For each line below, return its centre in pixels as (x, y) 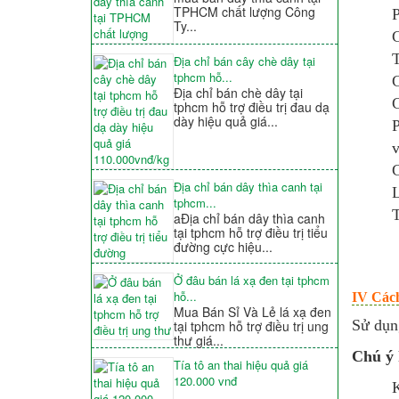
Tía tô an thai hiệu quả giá (240, 365)
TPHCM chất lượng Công (244, 12)
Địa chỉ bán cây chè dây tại (244, 61)
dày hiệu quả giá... (225, 122)
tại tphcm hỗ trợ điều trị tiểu (250, 233)
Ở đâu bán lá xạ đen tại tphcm (251, 281)
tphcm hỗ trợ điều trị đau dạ (251, 107)
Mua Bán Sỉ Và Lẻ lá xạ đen (252, 312)
